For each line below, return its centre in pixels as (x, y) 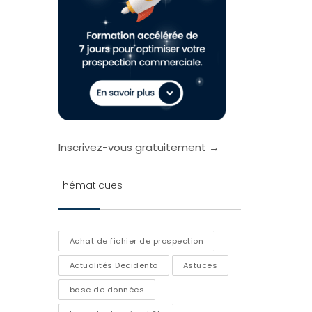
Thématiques (90, 185)
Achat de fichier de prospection (136, 241)
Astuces (200, 265)
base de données (107, 289)
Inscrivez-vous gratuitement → (139, 147)
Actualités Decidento (114, 265)
